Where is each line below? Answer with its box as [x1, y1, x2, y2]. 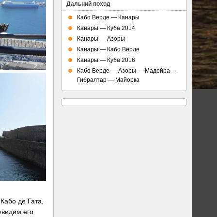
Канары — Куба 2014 [77, 25, 135, 31]
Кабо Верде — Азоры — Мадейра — [77, 67, 177, 74]
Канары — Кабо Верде [77, 46, 139, 53]
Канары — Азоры [77, 35, 125, 42]
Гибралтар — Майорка [77, 77, 139, 83]
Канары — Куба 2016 [77, 57, 135, 63]
